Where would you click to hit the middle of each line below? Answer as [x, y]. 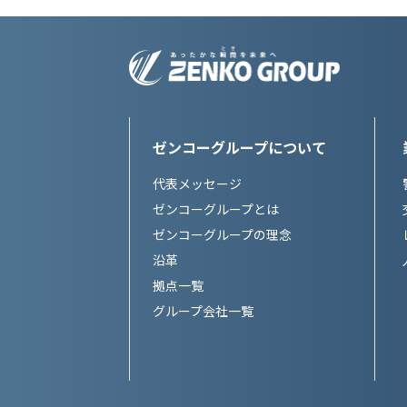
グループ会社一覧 [203, 311]
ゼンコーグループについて [239, 148]
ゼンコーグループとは [215, 209]
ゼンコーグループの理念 [222, 235]
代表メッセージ [197, 184]
